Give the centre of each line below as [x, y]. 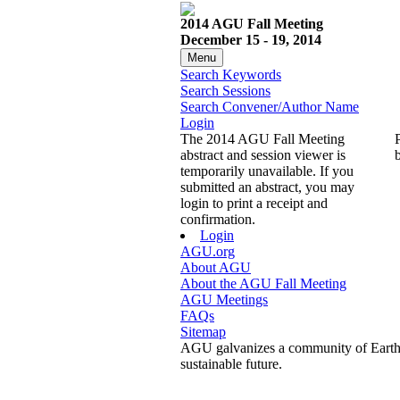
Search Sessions [225, 91]
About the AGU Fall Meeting [263, 284]
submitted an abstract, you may [267, 187]
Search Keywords [231, 75]
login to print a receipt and [254, 204]
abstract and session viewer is [263, 155]
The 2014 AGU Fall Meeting [262, 139]
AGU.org [208, 252]
